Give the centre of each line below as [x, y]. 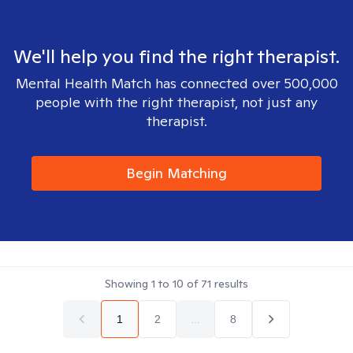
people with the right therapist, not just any [176, 102]
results [230, 284]
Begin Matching [176, 173]
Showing [128, 284]
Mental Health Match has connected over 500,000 [176, 83]
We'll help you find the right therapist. [176, 56]
